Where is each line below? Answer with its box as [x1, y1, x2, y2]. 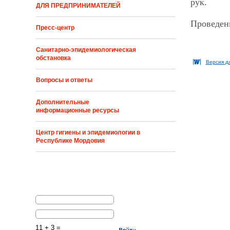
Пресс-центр [36, 24, 75, 32]
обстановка [36, 54, 71, 62]
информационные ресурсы [36, 107, 120, 114]
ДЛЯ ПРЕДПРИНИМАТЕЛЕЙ [36, 2, 121, 10]
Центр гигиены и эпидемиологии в [36, 129, 141, 137]
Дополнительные [36, 99, 90, 106]
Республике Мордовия [36, 137, 105, 145]
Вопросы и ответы [36, 76, 93, 84]
